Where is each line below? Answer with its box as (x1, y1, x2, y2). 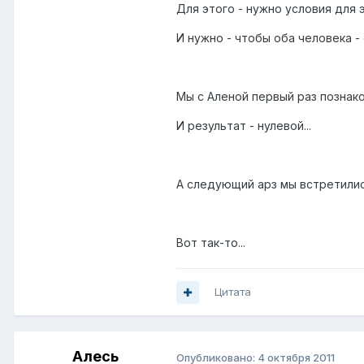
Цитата (214, 285, 251, 299)
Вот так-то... (176, 236, 245, 250)
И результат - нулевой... (176, 119, 311, 133)
